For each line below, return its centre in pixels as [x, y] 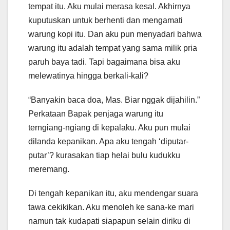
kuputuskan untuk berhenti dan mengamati [106, 21]
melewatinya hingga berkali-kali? [88, 76]
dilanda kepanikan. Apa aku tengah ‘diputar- [108, 142]
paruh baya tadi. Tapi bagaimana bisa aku [104, 62]
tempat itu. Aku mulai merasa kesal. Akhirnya [109, 7]
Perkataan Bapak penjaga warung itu [96, 114]
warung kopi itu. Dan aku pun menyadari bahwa [115, 34]
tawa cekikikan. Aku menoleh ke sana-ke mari [111, 207]
